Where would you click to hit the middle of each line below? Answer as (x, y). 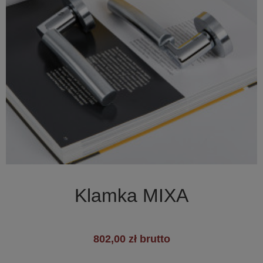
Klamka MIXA (131, 196)
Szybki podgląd (139, 177)
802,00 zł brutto (131, 239)
